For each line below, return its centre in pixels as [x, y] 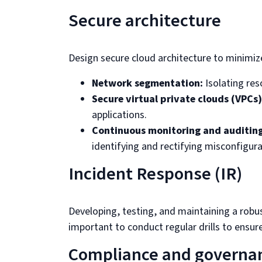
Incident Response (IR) [155, 174]
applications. [119, 115]
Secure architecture [145, 21]
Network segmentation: [147, 83]
